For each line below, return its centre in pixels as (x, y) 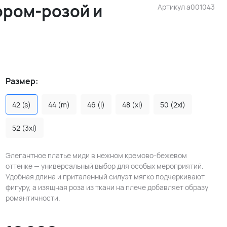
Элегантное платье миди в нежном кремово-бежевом (96, 155)
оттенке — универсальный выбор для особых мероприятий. (104, 166)
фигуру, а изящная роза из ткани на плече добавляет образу (107, 187)
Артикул (172, 7)
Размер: (22, 81)
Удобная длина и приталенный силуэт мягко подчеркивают (105, 177)
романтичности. (33, 198)
